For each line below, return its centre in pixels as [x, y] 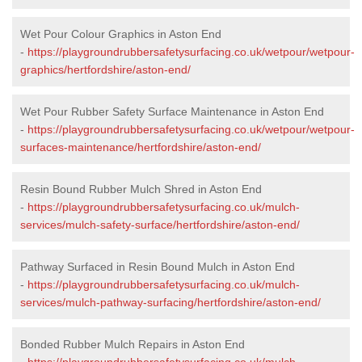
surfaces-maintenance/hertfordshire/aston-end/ [141, 147]
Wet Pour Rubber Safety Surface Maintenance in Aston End [172, 111]
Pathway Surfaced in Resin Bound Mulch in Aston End [158, 266]
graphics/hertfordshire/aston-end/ [105, 69]
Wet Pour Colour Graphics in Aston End [121, 34]
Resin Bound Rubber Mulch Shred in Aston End [141, 189]
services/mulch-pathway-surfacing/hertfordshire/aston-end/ [170, 302]
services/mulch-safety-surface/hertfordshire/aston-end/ [160, 224]
